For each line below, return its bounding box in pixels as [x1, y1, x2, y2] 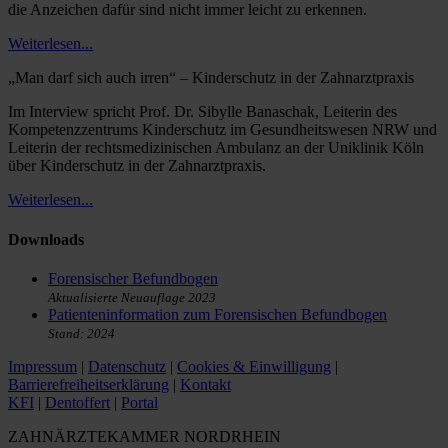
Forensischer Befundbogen [48, 269, 218, 287]
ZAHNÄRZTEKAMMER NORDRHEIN [8, 427, 281, 445]
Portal [121, 393, 158, 411]
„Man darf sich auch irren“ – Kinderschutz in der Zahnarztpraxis [8, 69, 414, 87]
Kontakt [180, 375, 231, 393]
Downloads [8, 230, 84, 248]
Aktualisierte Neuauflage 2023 [48, 290, 216, 305]
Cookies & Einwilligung [177, 357, 331, 375]
